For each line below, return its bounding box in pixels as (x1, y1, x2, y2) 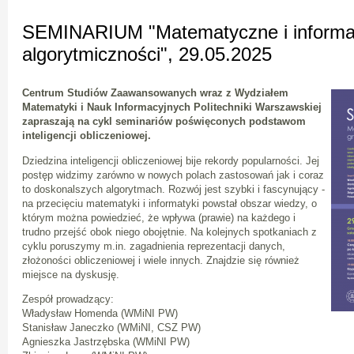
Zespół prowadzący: (22, 292, 114, 305)
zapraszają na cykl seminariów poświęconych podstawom (22, 115, 306, 128)
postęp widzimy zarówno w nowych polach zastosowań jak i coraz (22, 168, 324, 181)
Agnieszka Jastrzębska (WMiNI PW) (22, 335, 190, 348)
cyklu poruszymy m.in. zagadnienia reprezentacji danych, (22, 239, 285, 252)
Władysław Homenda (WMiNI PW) (22, 307, 178, 319)
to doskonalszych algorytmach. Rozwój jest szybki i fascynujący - (22, 183, 325, 195)
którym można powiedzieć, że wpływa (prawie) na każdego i (22, 211, 296, 224)
